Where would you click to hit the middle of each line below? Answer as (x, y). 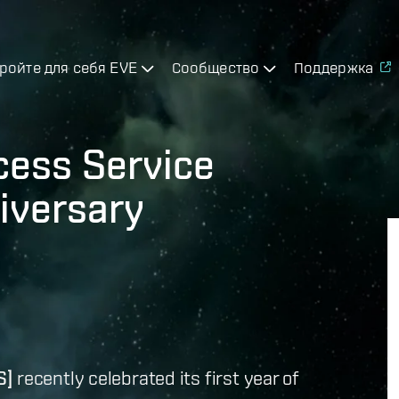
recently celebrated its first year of (156, 377)
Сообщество (216, 67)
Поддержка (334, 67)
